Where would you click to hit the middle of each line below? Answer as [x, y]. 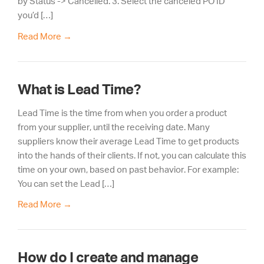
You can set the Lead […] [66, 183]
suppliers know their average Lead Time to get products [128, 141]
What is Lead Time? [79, 89]
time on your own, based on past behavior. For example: [128, 169]
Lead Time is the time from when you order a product [122, 113]
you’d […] [35, 15]
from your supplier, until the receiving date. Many [114, 127]
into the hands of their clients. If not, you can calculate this [132, 155]
